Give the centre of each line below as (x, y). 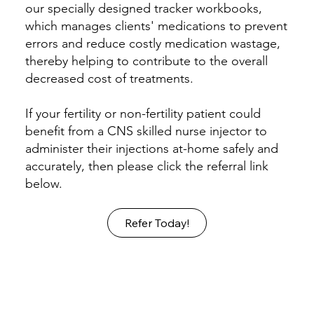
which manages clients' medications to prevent (156, 26)
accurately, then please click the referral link (146, 166)
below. (43, 184)
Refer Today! (157, 223)
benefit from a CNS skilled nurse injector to (146, 131)
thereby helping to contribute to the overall (146, 61)
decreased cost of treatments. (111, 79)
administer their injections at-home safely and (151, 149)
